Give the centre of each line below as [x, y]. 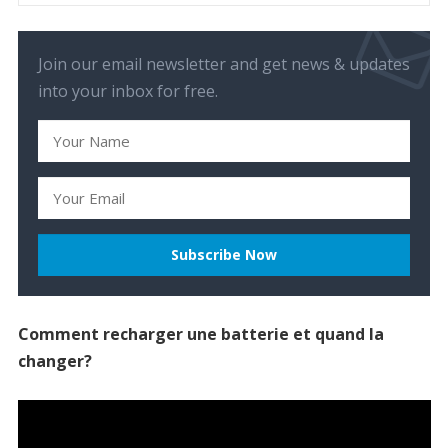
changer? [54, 361]
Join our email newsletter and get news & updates [223, 64]
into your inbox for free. [127, 91]
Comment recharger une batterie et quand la [200, 334]
